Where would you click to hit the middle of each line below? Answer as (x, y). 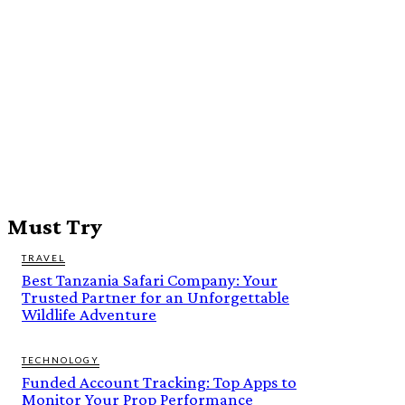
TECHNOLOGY (61, 359)
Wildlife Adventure (89, 314)
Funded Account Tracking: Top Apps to (159, 381)
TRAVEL (43, 257)
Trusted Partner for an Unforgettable (155, 297)
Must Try (55, 226)
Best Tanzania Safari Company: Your (150, 279)
